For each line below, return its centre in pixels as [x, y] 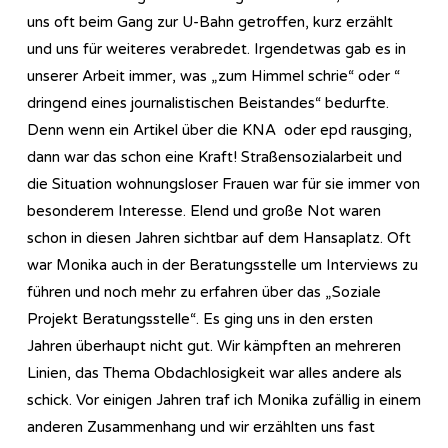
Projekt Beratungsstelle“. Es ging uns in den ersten [200, 318]
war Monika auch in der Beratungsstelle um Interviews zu [222, 264]
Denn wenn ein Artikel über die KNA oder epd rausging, [219, 129]
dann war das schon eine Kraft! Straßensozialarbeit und [214, 156]
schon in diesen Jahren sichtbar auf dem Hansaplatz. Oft [219, 237]
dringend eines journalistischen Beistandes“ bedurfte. [208, 102]
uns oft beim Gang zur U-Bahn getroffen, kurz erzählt [210, 21]
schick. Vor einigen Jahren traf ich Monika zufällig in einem [224, 399]
